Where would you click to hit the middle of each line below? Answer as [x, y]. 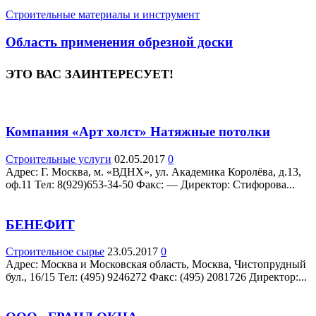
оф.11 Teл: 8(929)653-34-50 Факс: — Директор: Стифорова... [150, 184]
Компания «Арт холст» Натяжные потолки [138, 132]
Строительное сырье [55, 252]
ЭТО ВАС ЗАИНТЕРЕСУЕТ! [90, 74]
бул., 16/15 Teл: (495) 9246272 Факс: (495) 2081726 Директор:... [156, 277]
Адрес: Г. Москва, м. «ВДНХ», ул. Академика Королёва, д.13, [153, 171]
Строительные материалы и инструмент [103, 14]
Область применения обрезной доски [119, 42]
